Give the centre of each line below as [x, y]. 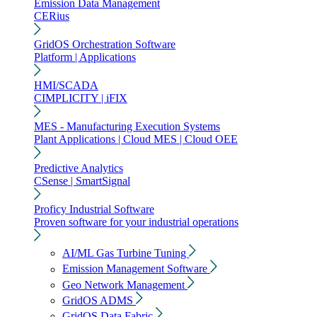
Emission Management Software [136, 269]
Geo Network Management [125, 284]
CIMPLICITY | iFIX [81, 98]
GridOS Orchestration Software [105, 45]
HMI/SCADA [66, 86]
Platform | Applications [85, 57]
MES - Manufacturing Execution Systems [127, 127]
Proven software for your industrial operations [136, 221]
